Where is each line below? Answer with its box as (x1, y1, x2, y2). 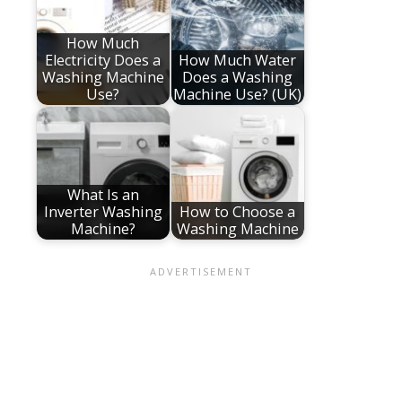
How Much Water (179, 49, 297, 70)
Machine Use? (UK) (173, 83, 302, 104)
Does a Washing (182, 66, 293, 87)
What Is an (66, 184, 139, 205)
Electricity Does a (45, 49, 162, 70)
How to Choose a (179, 201, 296, 222)
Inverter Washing (43, 201, 162, 222)
